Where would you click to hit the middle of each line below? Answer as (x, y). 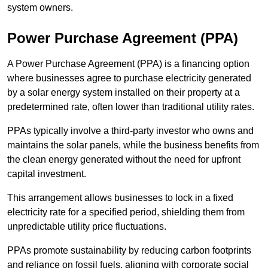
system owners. (40, 8)
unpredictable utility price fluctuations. (87, 227)
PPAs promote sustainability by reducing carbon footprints (129, 251)
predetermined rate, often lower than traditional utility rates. (131, 107)
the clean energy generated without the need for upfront (124, 160)
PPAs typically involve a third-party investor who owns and (130, 131)
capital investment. (47, 174)
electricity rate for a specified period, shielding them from (126, 212)
